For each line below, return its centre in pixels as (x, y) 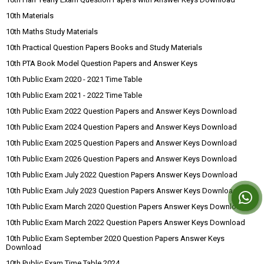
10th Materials (30, 16)
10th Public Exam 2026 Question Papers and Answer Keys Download (121, 159)
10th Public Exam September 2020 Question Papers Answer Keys (115, 238)
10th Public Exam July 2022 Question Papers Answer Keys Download (122, 175)
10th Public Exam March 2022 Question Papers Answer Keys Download (126, 222)
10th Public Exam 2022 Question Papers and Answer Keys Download (121, 111)
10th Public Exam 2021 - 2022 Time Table (74, 95)
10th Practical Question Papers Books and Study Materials (104, 47)
